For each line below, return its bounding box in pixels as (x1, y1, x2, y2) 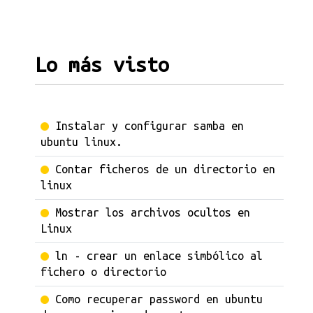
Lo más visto (35, 53, 169, 75)
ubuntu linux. (41, 136, 122, 148)
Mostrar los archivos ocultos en (55, 206, 250, 219)
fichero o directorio (41, 265, 166, 278)
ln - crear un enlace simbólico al (55, 249, 263, 262)
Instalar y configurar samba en (55, 119, 244, 132)
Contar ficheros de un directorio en (55, 163, 275, 175)
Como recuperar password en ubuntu (55, 293, 263, 305)
